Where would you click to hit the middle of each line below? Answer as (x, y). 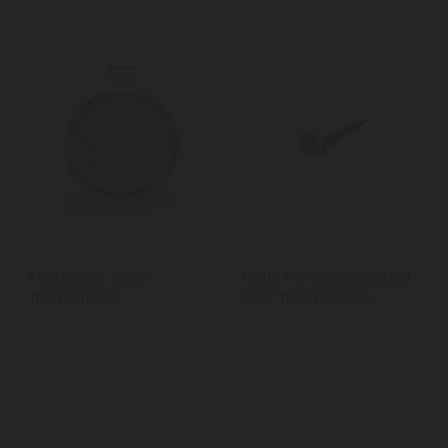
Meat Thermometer (307, 297)
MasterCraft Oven (88, 277)
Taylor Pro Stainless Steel (325, 277)
